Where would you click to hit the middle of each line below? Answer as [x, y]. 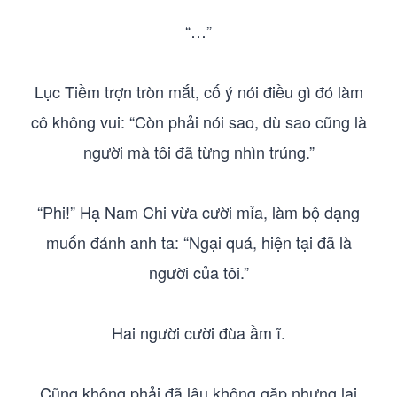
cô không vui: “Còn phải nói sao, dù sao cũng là [198, 121]
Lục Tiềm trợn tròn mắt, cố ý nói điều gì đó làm [198, 91]
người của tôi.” [198, 272]
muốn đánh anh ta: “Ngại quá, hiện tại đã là [198, 242]
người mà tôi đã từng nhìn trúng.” [198, 152]
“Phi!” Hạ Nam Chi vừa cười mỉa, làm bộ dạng [198, 212]
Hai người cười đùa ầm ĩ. [198, 332]
